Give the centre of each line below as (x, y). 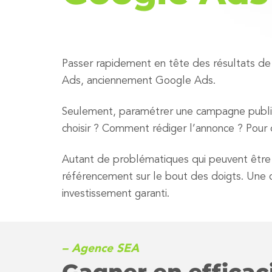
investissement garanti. (116, 194)
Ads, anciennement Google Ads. (139, 81)
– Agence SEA (100, 249)
